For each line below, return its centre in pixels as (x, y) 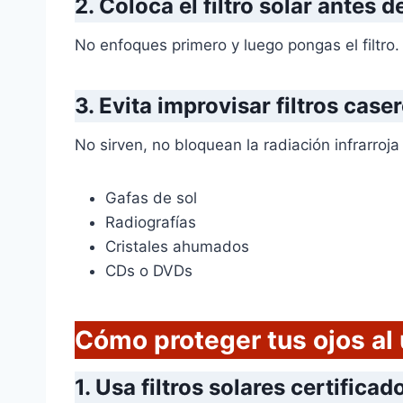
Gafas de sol (151, 198)
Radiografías (151, 223)
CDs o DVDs (149, 271)
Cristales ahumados (177, 247)
